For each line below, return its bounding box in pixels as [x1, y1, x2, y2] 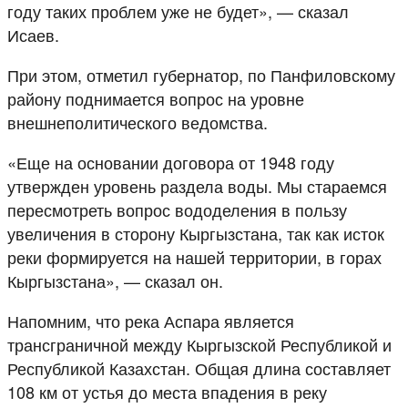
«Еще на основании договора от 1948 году [7, 149, 334, 174]
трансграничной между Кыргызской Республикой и [7, 331, 392, 356]
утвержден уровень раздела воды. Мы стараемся [7, 173, 387, 198]
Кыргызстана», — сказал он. [7, 268, 223, 292]
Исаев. [7, 22, 59, 46]
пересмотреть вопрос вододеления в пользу [7, 197, 347, 221]
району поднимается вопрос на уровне [7, 86, 304, 110]
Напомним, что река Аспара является [7, 308, 294, 332]
